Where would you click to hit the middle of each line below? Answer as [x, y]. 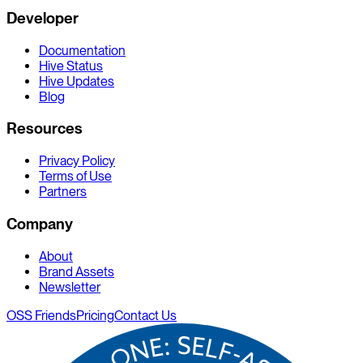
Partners [63, 192]
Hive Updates [77, 81]
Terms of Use [75, 177]
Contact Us [145, 315]
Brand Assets [77, 271]
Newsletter [70, 287]
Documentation [82, 50]
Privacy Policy [77, 161]
